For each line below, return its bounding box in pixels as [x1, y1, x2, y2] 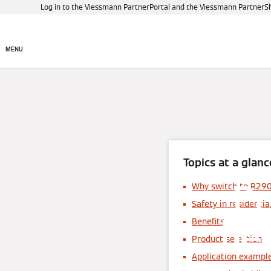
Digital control [209, 36, 267, 47]
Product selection [192, 233, 262, 244]
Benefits [192, 216, 224, 227]
